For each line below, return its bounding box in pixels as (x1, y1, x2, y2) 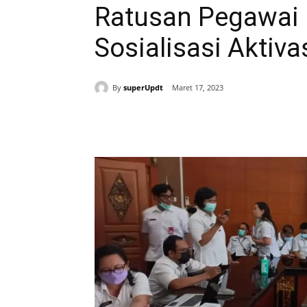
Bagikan (127, 118, 157, 129)
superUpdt (123, 82, 163, 93)
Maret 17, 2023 (172, 82, 223, 93)
